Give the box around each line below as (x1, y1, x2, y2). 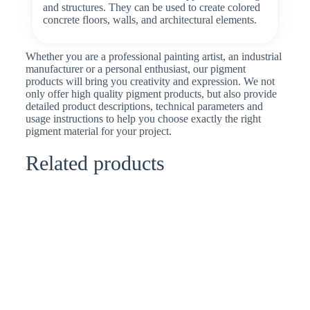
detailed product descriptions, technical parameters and (25, 100, 263, 112)
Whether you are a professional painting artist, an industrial (25, 50, 282, 62)
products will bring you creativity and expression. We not (25, 75, 275, 87)
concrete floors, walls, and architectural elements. (42, 13, 257, 26)
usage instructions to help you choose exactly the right (25, 112, 261, 125)
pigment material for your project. (25, 125, 172, 137)
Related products (25, 151, 165, 174)
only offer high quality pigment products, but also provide (25, 87, 277, 100)
